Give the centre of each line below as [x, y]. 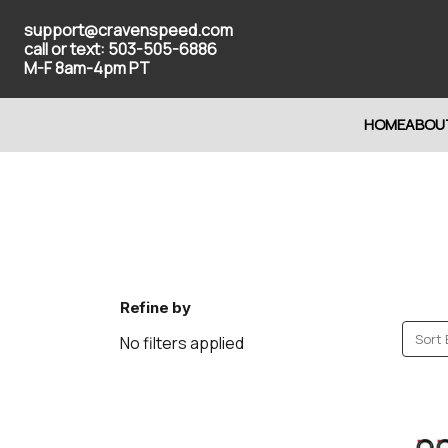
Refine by [155, 307]
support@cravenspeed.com [128, 29]
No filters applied [182, 343]
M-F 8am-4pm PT [87, 67]
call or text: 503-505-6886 [120, 48]
